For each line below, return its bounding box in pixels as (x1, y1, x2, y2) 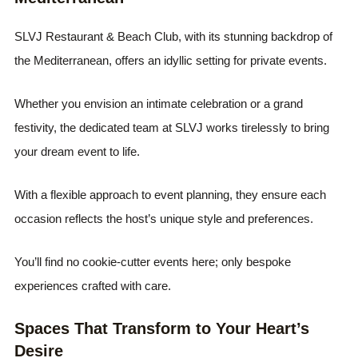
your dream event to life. (14, 145, 141, 158)
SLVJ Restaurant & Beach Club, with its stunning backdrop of (14, 30, 333, 43)
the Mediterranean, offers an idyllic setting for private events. (14, 54, 328, 67)
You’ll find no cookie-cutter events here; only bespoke (14, 255, 292, 268)
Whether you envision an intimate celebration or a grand (14, 97, 304, 110)
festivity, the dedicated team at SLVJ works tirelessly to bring (14, 121, 330, 134)
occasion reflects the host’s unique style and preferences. (14, 212, 314, 225)
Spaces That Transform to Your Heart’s (14, 320, 310, 337)
